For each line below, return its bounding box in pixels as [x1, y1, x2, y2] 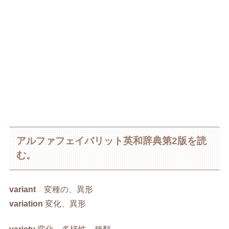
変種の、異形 [36, 185, 94, 194]
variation [9, 199, 43, 208]
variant [9, 185, 36, 194]
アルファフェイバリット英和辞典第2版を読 [16, 135, 207, 147]
